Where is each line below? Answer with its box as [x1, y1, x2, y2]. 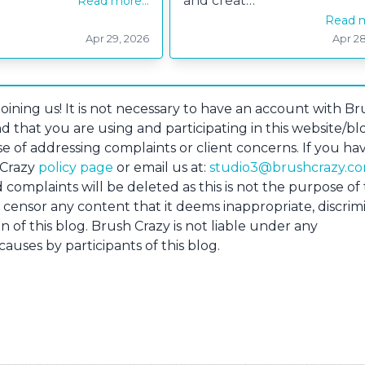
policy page [38, 160, 113, 176]
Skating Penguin [252, 39, 348, 55]
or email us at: [113, 160, 209, 176]
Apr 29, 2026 [86, 33, 149, 46]
